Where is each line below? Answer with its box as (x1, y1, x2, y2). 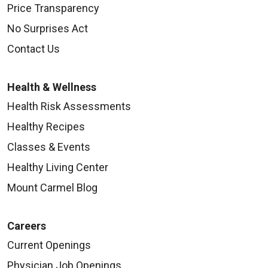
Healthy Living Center (7, 161, 108, 174)
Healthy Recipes (7, 120, 85, 133)
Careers (7, 220, 46, 233)
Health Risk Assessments (7, 100, 131, 113)
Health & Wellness (7, 81, 96, 94)
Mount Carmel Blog (7, 181, 98, 194)
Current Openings (7, 239, 91, 252)
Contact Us (7, 42, 60, 56)
